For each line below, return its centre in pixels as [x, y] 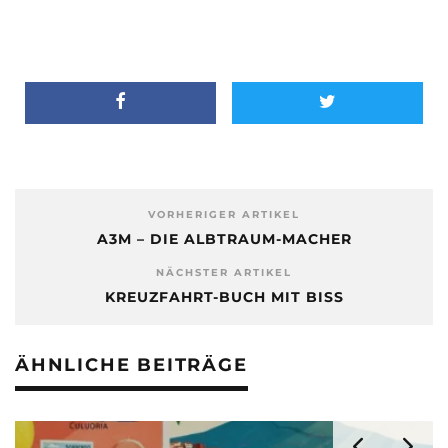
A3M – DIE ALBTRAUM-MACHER [224, 238]
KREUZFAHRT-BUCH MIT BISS [224, 296]
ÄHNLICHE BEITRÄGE [131, 364]
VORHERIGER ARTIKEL [224, 214]
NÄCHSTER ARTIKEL [224, 272]
